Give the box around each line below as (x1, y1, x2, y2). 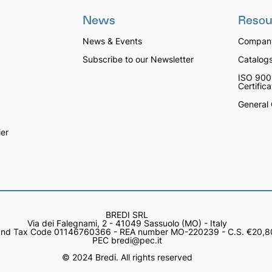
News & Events (83, 36, 142, 46)
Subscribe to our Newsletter (83, 54, 194, 64)
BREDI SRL (106, 209, 148, 220)
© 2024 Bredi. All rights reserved (61, 252, 192, 262)
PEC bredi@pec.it (92, 235, 162, 245)
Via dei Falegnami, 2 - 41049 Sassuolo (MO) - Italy (27, 218, 227, 228)
